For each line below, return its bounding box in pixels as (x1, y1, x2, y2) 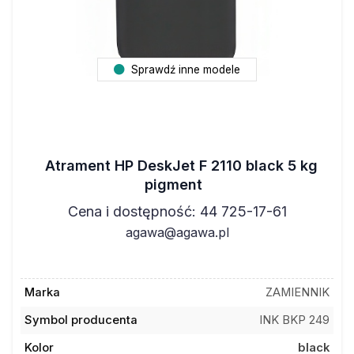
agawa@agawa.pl (125, 224, 229, 240)
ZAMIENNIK (265, 285, 330, 299)
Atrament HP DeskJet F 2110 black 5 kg (44, 156, 318, 174)
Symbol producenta (24, 313, 137, 327)
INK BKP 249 (259, 313, 330, 327)
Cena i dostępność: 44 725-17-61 (67, 202, 287, 220)
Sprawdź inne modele (128, 63, 240, 76)
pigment (144, 175, 202, 193)
